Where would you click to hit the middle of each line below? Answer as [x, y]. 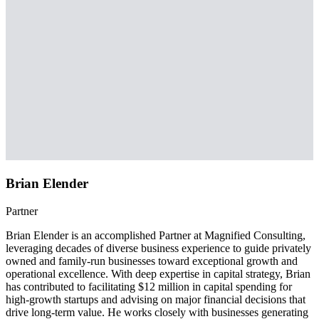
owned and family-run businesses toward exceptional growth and [152, 261]
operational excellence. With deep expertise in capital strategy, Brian [158, 273]
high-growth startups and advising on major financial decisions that [156, 299]
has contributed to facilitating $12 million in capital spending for [149, 286]
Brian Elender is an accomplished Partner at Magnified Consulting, [156, 235]
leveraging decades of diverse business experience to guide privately [158, 248]
